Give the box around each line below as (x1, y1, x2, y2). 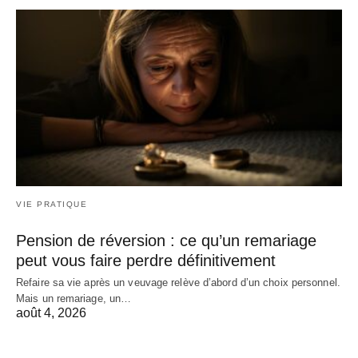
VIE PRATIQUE (16, 200, 87, 209)
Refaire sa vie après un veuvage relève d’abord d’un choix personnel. (16, 276, 340, 289)
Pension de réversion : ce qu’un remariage (16, 232, 316, 250)
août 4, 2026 (16, 306, 86, 320)
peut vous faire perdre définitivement (16, 252, 276, 270)
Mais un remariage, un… (16, 292, 132, 305)
